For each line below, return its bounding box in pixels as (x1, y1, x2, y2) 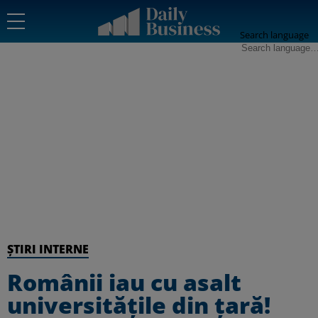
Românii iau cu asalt (7, 267, 241, 297)
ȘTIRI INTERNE (7, 241, 89, 257)
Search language (240, 28, 309, 41)
